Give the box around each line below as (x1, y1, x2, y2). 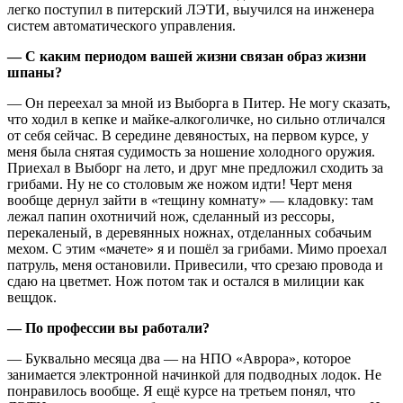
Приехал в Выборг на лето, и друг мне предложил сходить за (7, 159, 383, 175)
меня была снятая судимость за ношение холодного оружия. (7, 143, 375, 159)
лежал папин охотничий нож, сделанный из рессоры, (7, 208, 335, 224)
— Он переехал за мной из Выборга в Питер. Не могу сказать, (7, 94, 390, 111)
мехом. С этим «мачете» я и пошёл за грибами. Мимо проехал (7, 240, 387, 256)
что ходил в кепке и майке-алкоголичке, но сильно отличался (7, 111, 385, 127)
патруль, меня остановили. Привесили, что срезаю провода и (7, 256, 383, 273)
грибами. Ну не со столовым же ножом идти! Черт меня (7, 175, 352, 192)
